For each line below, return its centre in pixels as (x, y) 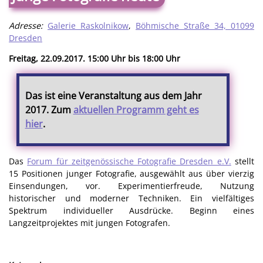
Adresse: (26, 25)
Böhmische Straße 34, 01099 (195, 25)
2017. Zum (49, 109)
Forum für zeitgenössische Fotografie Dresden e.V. (129, 161)
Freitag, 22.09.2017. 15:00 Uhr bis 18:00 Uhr (95, 59)
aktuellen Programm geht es (136, 109)
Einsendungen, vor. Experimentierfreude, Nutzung (131, 186)
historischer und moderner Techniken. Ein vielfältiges (131, 198)
